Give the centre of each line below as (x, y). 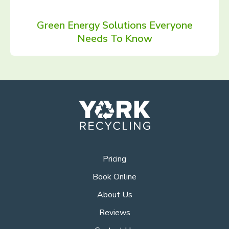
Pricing (114, 159)
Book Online (114, 177)
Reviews (114, 212)
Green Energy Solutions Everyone (114, 25)
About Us (114, 194)
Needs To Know (114, 39)
